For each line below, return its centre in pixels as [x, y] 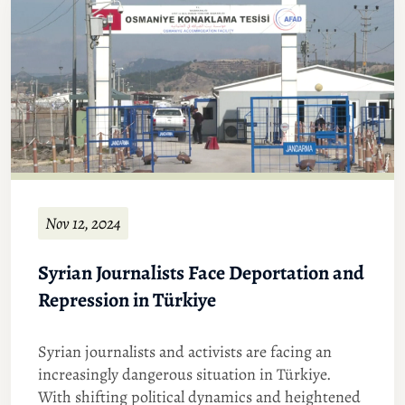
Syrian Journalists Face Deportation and [201, 273]
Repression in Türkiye [127, 301]
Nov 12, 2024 [83, 224]
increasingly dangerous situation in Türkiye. [184, 375]
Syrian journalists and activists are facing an [185, 352]
